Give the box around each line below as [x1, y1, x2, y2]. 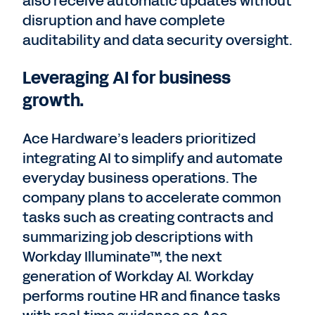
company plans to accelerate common [22, 188, 281, 207]
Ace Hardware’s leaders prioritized [22, 129, 256, 148]
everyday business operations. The [22, 168, 257, 188]
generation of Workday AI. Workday [22, 266, 254, 286]
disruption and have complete [22, 11, 225, 30]
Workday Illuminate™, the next [22, 247, 222, 266]
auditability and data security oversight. [22, 30, 292, 50]
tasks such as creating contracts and [22, 207, 274, 227]
